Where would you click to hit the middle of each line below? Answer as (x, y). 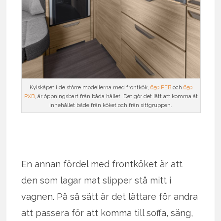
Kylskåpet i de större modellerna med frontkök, (90, 88)
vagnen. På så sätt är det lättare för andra (110, 197)
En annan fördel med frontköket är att (102, 164)
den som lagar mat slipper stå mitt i (96, 181)
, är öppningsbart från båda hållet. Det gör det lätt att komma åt (116, 97)
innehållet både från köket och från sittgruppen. (111, 106)
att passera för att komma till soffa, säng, (107, 213)
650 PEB (161, 88)
